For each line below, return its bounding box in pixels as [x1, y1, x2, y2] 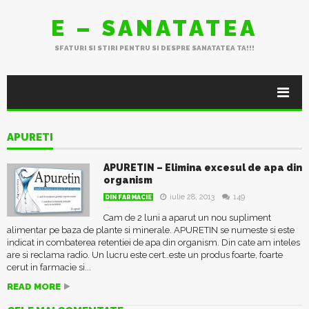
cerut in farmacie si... [7, 262, 91, 272]
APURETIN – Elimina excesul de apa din [103, 162, 302, 173]
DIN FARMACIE [105, 194, 152, 201]
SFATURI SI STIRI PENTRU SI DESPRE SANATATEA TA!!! [54, 44, 255, 52]
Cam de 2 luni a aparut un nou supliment [103, 212, 271, 223]
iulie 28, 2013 [170, 192, 215, 201]
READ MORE [7, 281, 61, 292]
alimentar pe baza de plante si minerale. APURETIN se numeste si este [7, 225, 295, 235]
